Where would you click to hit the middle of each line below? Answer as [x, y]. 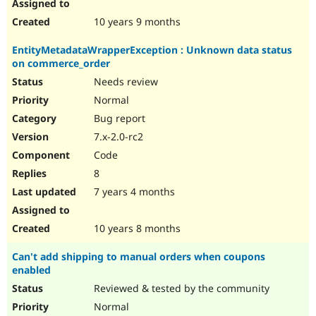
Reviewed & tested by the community [180, 288]
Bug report [118, 119]
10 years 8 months [136, 229]
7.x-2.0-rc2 [117, 137]
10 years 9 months [136, 22]
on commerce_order [61, 63]
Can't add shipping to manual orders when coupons [139, 257]
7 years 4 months [133, 192]
